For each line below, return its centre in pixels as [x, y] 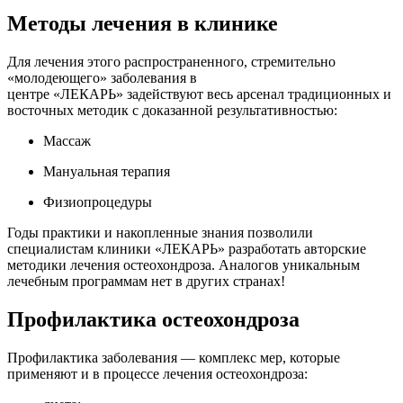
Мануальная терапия [107, 171]
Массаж [67, 140]
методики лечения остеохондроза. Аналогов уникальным [184, 264]
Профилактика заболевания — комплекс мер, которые [174, 357]
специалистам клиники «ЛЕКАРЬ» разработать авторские [187, 248]
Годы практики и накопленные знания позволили [160, 232]
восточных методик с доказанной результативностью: [172, 110]
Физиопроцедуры [98, 201]
